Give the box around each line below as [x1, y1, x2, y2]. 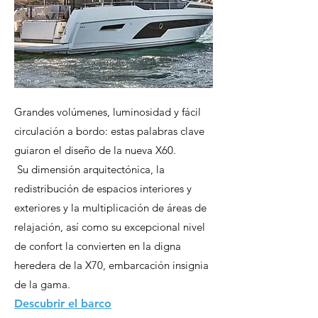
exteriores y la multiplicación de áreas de [14, 201, 207, 214]
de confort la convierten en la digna [14, 239, 181, 253]
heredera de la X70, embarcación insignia [14, 258, 209, 272]
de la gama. [14, 278, 70, 291]
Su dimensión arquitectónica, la [14, 163, 165, 176]
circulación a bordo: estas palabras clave [14, 124, 204, 138]
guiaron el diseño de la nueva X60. [14, 143, 176, 157]
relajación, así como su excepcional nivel [14, 220, 205, 234]
